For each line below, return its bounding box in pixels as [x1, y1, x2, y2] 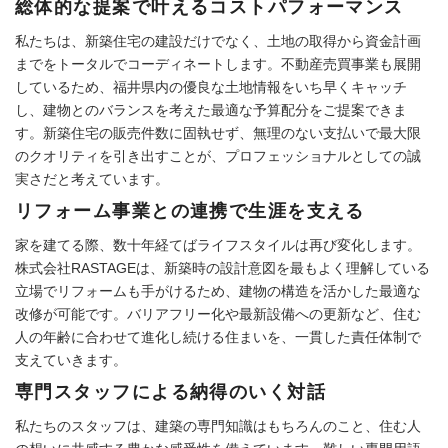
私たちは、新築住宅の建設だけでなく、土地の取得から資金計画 [15, 32, 421, 49]
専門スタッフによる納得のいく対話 [15, 381, 327, 402]
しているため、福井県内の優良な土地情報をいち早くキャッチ [15, 78, 407, 95]
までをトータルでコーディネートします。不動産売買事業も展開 [15, 55, 421, 72]
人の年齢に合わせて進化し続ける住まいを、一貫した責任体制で [15, 328, 421, 345]
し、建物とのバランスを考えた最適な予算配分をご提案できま [15, 101, 407, 118]
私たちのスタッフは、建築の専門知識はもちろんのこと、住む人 [15, 417, 421, 434]
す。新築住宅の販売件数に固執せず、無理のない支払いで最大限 [15, 124, 421, 141]
